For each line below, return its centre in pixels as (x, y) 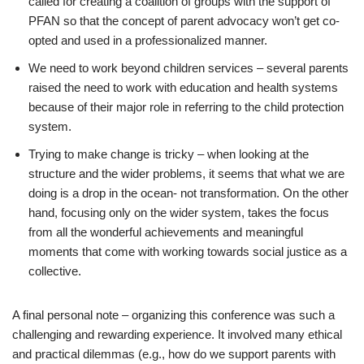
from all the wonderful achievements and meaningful (166, 232)
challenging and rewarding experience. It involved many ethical (177, 334)
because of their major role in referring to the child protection (186, 107)
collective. (55, 271)
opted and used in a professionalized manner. (149, 40)
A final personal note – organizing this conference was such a (173, 315)
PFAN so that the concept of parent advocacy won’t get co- (184, 21)
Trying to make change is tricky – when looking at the (169, 154)
